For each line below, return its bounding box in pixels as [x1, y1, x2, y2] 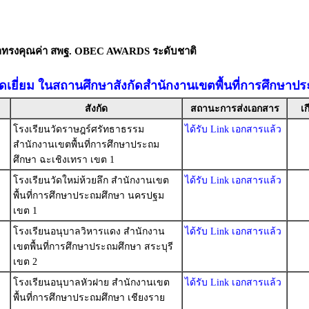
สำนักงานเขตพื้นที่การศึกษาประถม [13, 139, 159, 150]
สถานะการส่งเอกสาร [190, 103, 279, 114]
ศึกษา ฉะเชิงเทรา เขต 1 [13, 154, 114, 165]
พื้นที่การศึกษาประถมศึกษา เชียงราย [13, 292, 165, 303]
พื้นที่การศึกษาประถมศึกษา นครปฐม [13, 190, 164, 201]
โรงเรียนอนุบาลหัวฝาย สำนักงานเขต [13, 277, 170, 288]
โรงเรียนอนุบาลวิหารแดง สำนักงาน [13, 226, 165, 237]
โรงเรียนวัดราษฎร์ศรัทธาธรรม [13, 124, 144, 134]
